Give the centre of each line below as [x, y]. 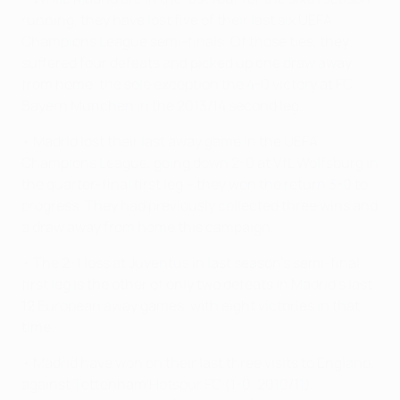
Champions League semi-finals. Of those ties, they [185, 41]
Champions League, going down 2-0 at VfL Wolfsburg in [200, 162]
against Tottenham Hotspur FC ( [126, 384]
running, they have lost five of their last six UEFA [177, 20]
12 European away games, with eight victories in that [191, 305]
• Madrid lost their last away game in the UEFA [170, 141]
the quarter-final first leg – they [125, 184]
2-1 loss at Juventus [125, 262]
